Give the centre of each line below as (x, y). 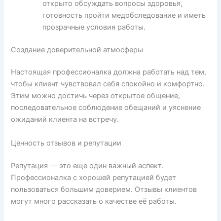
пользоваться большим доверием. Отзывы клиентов (104, 189)
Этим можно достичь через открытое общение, (96, 96)
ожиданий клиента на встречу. (65, 120)
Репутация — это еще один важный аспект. (87, 166)
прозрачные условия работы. (94, 27)
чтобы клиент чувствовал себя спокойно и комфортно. (108, 84)
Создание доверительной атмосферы (77, 50)
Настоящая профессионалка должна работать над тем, (109, 72)
